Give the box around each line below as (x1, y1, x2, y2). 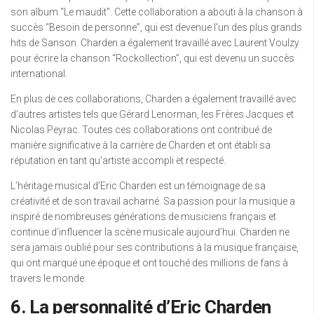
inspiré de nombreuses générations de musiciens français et (11, 211, 276, 222)
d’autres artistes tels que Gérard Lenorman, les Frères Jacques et (11, 109, 294, 120)
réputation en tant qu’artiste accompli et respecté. (11, 155, 226, 166)
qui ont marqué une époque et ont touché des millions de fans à (11, 257, 288, 268)
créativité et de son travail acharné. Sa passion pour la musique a (11, 196, 295, 207)
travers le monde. (11, 273, 86, 284)
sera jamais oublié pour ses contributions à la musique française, (11, 242, 299, 253)
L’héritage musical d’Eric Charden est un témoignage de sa (11, 180, 266, 191)
